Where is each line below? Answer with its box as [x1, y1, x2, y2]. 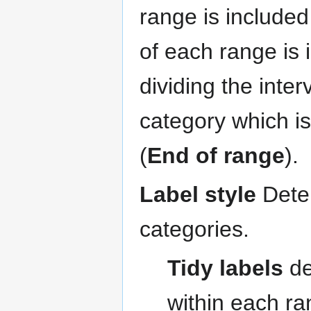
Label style [140, 182, 256, 208]
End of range [147, 142, 285, 168]
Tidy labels [167, 255, 284, 281]
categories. [140, 217, 249, 242]
